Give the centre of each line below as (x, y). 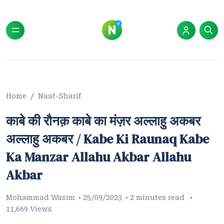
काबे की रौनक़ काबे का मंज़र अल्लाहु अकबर (103, 121)
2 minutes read (158, 197)
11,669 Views (29, 209)
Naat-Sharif (60, 96)
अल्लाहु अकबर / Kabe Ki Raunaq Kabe (107, 139)
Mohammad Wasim (40, 197)
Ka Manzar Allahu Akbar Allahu (98, 157)
